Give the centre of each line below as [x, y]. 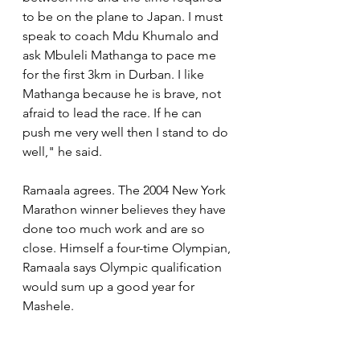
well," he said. [62, 152]
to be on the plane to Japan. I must [124, 17]
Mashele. [48, 306]
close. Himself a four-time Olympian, [128, 248]
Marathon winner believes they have [126, 210]
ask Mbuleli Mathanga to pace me [121, 55]
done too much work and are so [115, 229]
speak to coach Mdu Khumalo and [122, 36]
